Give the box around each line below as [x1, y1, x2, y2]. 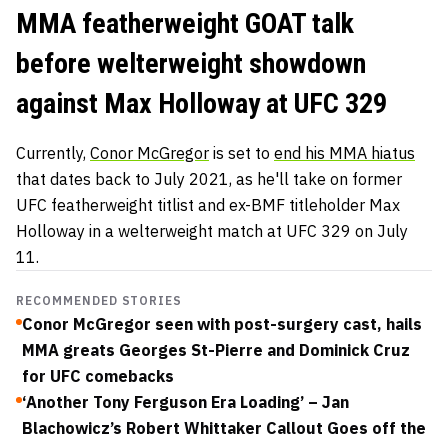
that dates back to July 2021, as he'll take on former [16, 168, 402, 189]
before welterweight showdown [16, 46, 366, 80]
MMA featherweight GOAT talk [16, 6, 354, 40]
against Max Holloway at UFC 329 [16, 86, 387, 120]
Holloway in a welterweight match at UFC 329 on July [16, 220, 408, 241]
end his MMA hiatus [274, 142, 415, 163]
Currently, [16, 142, 90, 163]
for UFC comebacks [22, 365, 174, 386]
